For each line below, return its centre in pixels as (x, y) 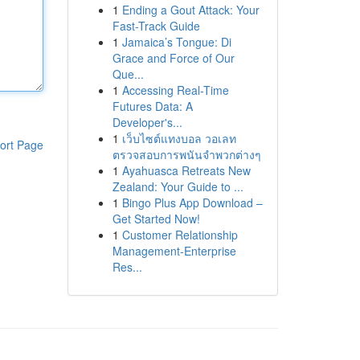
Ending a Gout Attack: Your (190, 10)
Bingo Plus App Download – (192, 202)
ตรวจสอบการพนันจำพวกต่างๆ (186, 154)
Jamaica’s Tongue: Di (176, 42)
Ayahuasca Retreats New (186, 170)
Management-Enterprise (174, 251)
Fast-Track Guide (156, 26)
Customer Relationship (180, 235)
